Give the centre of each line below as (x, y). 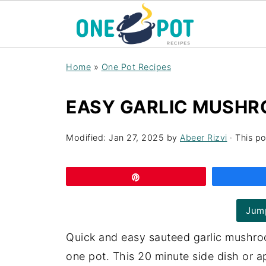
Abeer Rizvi (204, 137)
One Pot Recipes (136, 67)
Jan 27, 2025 (136, 137)
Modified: (87, 137)
